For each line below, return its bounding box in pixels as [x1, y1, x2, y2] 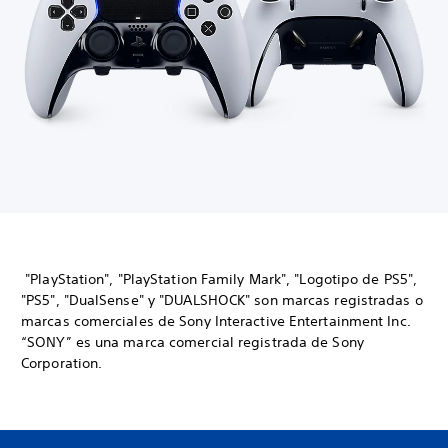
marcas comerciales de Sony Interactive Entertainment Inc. [21, 312, 411, 331]
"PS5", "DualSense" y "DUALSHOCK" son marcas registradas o [21, 291, 423, 310]
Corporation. [21, 354, 103, 373]
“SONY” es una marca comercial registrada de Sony [21, 333, 364, 352]
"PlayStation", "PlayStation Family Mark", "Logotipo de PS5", [21, 270, 418, 289]
